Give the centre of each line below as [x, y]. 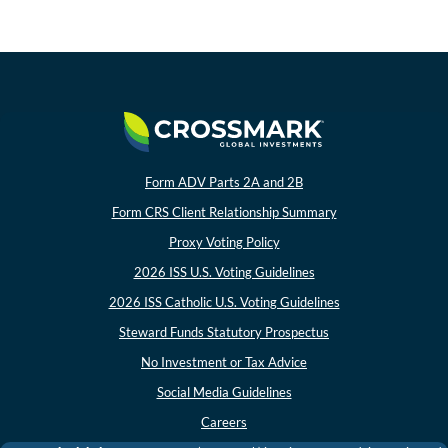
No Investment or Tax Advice [224, 362]
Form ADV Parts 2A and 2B [224, 182]
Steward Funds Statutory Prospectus [224, 332]
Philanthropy [65, 178]
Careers [224, 422]
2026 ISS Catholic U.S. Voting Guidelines [224, 302]
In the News [61, 41]
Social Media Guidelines [224, 392]
